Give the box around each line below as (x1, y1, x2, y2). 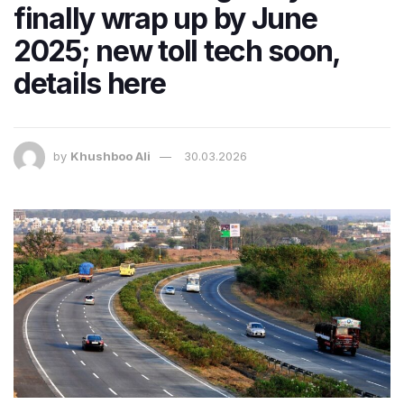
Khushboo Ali (70, 148, 151, 163)
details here (14, 65, 166, 101)
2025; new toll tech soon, (14, 32, 340, 69)
